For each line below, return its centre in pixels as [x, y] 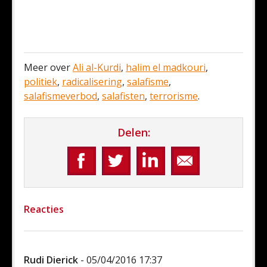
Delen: [133, 132]
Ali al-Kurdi [97, 67]
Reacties [44, 209]
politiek [41, 82]
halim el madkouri [166, 67]
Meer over [48, 67]
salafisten [123, 96]
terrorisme [174, 96]
